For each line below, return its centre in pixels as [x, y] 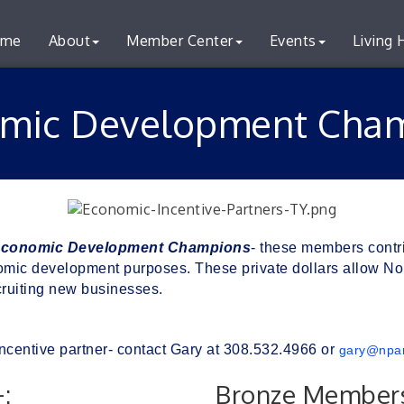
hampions [215, 247]
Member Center [180, 41]
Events [293, 41]
